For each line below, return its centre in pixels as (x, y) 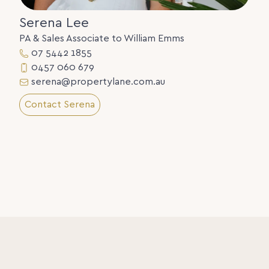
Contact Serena (60, 104)
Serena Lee (54, 23)
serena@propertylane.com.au (98, 82)
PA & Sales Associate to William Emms (102, 38)
